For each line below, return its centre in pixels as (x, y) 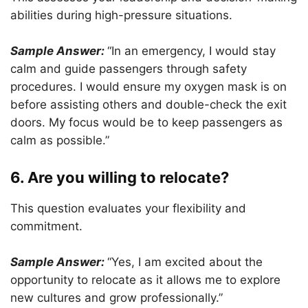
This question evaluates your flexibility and (128, 208)
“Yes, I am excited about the (185, 262)
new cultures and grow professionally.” (117, 298)
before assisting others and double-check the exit (148, 104)
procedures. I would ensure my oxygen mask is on (148, 87)
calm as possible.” (60, 140)
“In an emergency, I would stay (191, 51)
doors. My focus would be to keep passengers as (146, 122)
